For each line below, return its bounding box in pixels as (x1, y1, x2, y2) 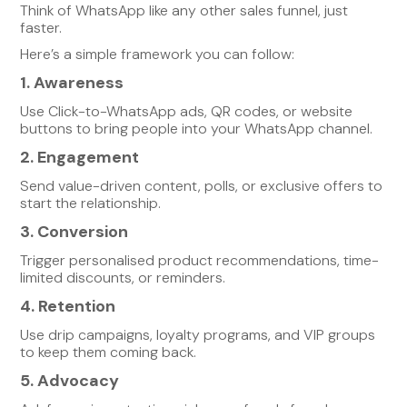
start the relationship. (20, 193, 162, 213)
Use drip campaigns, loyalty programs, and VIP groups (20, 324, 376, 344)
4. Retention (20, 294, 116, 317)
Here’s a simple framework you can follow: (20, 44, 295, 64)
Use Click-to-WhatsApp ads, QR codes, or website (20, 101, 353, 121)
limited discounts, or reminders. (20, 267, 226, 287)
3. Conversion (20, 220, 129, 243)
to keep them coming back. (20, 342, 197, 362)
